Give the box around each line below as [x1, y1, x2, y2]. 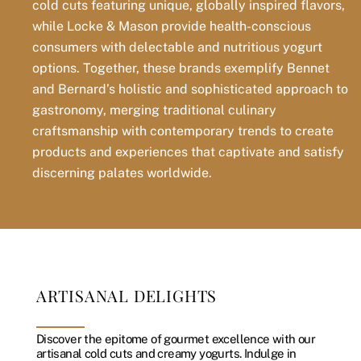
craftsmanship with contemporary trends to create [32, 122, 334, 139]
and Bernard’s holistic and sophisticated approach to [32, 81, 349, 97]
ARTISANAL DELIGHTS [35, 284, 218, 307]
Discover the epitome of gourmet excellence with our [35, 331, 316, 346]
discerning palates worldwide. [32, 164, 213, 180]
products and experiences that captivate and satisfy [32, 143, 345, 160]
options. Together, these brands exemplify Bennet [32, 60, 330, 76]
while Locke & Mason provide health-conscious [32, 18, 312, 34]
